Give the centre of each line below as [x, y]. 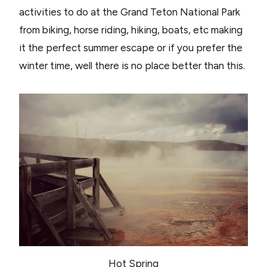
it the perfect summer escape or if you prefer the [131, 48]
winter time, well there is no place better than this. [132, 66]
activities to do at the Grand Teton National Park [130, 12]
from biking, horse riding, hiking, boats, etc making [131, 30]
